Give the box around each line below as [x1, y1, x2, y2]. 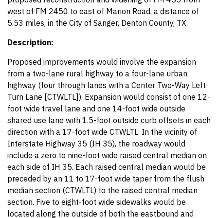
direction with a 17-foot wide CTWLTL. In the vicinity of [7, 127, 197, 137]
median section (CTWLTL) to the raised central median [7, 185, 198, 195]
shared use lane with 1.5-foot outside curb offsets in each [7, 115, 211, 125]
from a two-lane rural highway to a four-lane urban [7, 69, 187, 78]
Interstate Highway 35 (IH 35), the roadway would [7, 139, 185, 148]
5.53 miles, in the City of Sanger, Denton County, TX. [7, 18, 188, 28]
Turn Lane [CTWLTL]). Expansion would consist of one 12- [7, 92, 210, 102]
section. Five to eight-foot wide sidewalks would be [7, 197, 186, 207]
